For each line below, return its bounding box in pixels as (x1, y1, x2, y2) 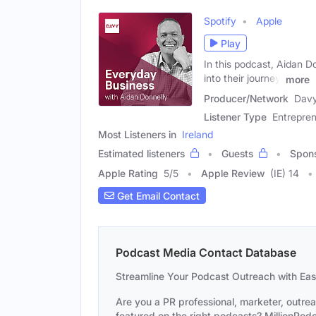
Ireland (182, 128, 213, 140)
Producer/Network (204, 92, 288, 104)
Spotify (204, 15, 236, 28)
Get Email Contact (114, 189, 200, 202)
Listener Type (204, 111, 267, 123)
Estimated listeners (98, 147, 185, 159)
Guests (221, 147, 253, 159)
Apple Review (201, 167, 265, 179)
